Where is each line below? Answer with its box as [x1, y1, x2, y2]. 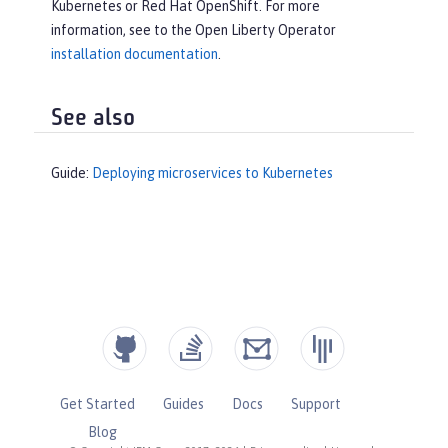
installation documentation [51, 45, 218, 62]
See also [51, 106, 135, 131]
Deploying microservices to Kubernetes [92, 165, 333, 182]
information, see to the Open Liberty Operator [51, 21, 336, 38]
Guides [162, 396, 204, 413]
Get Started [59, 396, 135, 413]
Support [290, 396, 341, 413]
